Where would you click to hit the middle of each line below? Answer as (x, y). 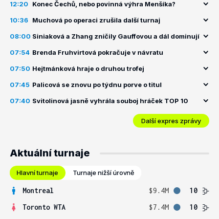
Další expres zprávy (171, 120)
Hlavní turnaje (37, 173)
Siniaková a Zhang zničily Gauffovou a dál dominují (116, 36)
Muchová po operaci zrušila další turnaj (96, 20)
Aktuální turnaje (50, 153)
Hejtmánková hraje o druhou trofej (88, 68)
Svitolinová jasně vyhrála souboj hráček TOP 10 (110, 101)
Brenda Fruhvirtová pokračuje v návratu (98, 52)
